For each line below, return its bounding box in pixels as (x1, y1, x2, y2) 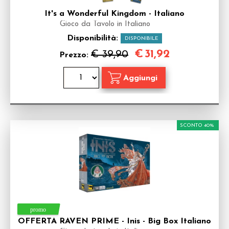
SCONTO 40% (180, 123, 214, 128)
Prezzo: (59, 51, 91, 59)
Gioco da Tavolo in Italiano (59, 20, 150, 28)
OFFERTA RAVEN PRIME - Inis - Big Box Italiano (18, 217, 211, 225)
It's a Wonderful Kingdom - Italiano (44, 10, 185, 18)
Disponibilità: (67, 34, 121, 42)
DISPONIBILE (125, 36, 158, 41)
